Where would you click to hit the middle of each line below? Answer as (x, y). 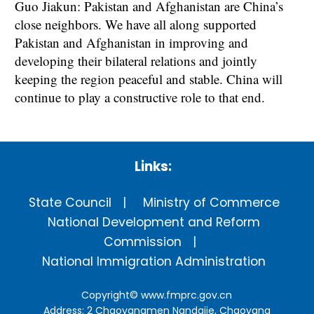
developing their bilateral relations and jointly (136, 61)
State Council (70, 202)
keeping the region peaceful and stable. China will (149, 79)
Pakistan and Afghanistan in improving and (131, 43)
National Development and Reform (154, 222)
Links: (153, 166)
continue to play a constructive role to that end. (140, 97)
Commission (143, 241)
